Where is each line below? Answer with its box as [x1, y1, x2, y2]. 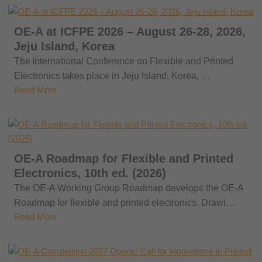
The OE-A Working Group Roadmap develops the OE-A [14, 183, 244, 193]
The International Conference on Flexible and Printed [14, 56, 234, 66]
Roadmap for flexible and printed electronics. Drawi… [14, 198, 236, 208]
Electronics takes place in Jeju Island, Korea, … [14, 71, 211, 81]
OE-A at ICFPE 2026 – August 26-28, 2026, [14, 25, 246, 38]
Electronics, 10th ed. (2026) [14, 167, 167, 180]
